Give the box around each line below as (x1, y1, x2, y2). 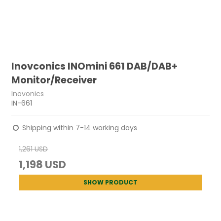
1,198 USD (19, 157, 67, 172)
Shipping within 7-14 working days (20, 122, 138, 133)
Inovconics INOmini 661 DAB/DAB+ (11, 60, 178, 73)
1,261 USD (19, 144, 48, 154)
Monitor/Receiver (11, 74, 97, 87)
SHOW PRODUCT (83, 178, 138, 186)
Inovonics (11, 88, 44, 99)
